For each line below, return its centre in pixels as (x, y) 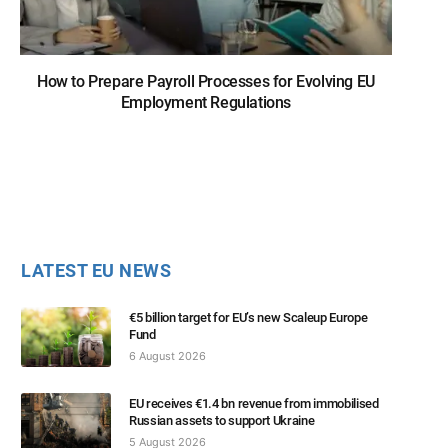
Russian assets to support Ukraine (222, 420)
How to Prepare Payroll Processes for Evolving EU (206, 81)
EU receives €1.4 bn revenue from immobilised (254, 403)
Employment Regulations (206, 102)
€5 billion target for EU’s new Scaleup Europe (248, 317)
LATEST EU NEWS (96, 270)
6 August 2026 (167, 355)
